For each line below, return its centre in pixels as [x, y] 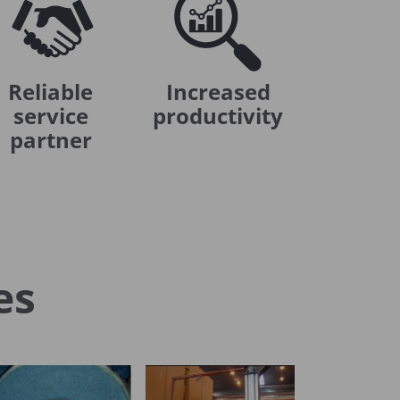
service [50, 116]
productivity [218, 116]
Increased [218, 92]
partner [50, 140]
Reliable [51, 92]
